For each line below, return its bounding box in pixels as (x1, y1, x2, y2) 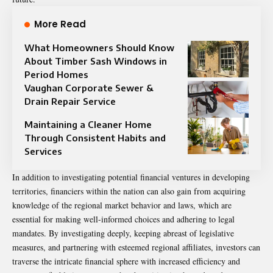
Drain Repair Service (24, 96, 116, 107)
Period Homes (24, 69, 88, 80)
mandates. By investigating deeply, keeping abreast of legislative (12, 227, 234, 239)
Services (24, 146, 62, 157)
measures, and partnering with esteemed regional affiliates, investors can (12, 241, 260, 253)
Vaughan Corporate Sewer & (24, 82, 154, 94)
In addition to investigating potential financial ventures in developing (12, 171, 250, 183)
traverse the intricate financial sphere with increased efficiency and (12, 255, 240, 268)
